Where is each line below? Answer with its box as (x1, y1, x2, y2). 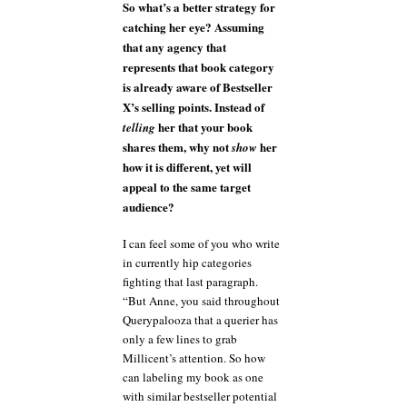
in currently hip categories (123, 254, 252, 272)
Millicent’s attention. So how (123, 350, 265, 367)
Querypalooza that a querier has (123, 312, 278, 329)
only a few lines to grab (123, 331, 237, 348)
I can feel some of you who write (123, 235, 280, 253)
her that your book (155, 117, 253, 135)
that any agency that (123, 37, 226, 55)
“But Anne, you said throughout (123, 293, 280, 310)
